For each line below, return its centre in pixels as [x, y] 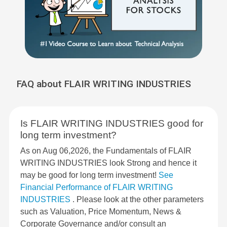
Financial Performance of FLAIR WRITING [97, 187]
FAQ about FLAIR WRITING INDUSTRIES [104, 84]
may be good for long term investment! [89, 175]
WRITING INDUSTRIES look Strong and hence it [108, 163]
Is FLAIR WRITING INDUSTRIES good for [112, 124]
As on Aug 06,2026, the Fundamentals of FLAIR [106, 151]
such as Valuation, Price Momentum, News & [101, 212]
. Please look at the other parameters [138, 200]
